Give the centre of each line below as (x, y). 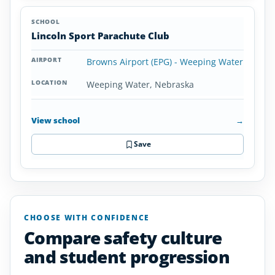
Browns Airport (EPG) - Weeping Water (165, 62)
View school (56, 120)
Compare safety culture (123, 238)
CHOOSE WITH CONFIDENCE (87, 218)
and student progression (127, 257)
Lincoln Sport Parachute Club (100, 36)
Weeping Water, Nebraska (140, 84)
